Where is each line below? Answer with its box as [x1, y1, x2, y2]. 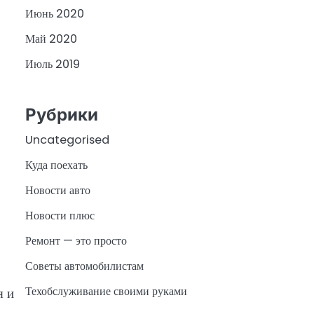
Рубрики [25, 104, 98, 125]
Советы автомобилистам [25, 257, 144, 274]
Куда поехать [25, 156, 88, 173]
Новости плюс [25, 207, 95, 224]
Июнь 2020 [25, 6, 84, 22]
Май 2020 [25, 31, 77, 48]
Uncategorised [25, 131, 109, 148]
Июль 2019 [25, 56, 80, 73]
